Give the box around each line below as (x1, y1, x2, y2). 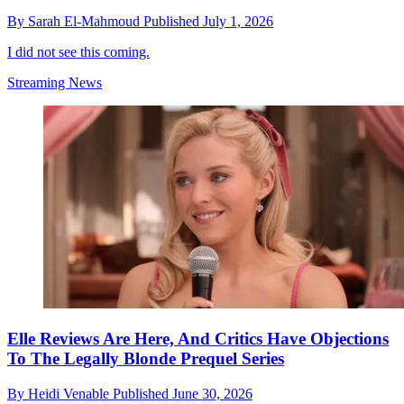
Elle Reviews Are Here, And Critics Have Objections (7, 328, 389, 348)
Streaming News (7, 75, 102, 91)
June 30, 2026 (172, 385, 252, 401)
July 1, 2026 (203, 14, 273, 30)
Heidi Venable (28, 385, 113, 401)
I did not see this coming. (7, 44, 150, 60)
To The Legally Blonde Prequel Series (7, 348, 284, 368)
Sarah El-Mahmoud (28, 14, 143, 30)
